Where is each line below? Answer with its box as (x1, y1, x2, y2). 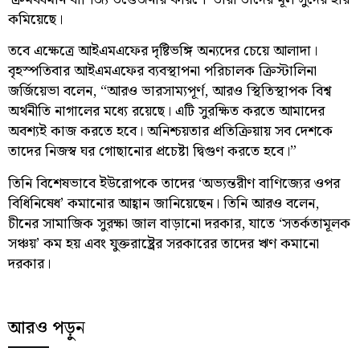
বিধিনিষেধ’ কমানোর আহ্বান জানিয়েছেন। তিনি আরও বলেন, (8, 191, 319, 215)
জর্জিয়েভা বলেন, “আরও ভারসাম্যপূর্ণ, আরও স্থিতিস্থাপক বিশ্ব (8, 80, 331, 104)
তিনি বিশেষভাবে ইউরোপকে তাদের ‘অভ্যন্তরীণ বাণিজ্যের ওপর (8, 171, 340, 195)
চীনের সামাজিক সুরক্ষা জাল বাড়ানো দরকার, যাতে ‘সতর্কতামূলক (8, 211, 350, 235)
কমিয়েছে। (8, 8, 63, 32)
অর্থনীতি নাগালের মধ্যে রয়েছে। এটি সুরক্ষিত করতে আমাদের (8, 100, 325, 124)
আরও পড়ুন (8, 314, 85, 343)
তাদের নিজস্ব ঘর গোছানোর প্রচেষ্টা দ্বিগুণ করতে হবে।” (8, 140, 297, 164)
